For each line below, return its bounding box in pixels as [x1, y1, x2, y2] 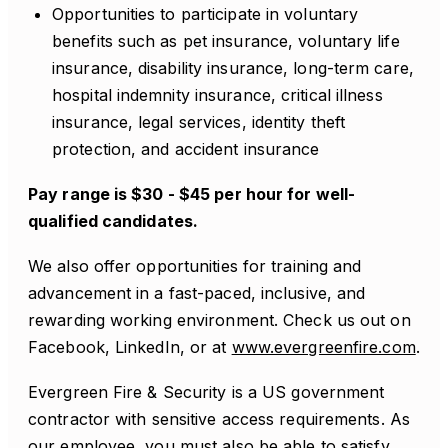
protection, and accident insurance [52, 139, 320, 159]
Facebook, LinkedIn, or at [28, 337, 232, 357]
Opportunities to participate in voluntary [52, 4, 359, 24]
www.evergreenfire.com [231, 337, 416, 357]
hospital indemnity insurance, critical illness [52, 85, 383, 105]
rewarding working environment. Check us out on [28, 310, 411, 330]
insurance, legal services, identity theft [52, 112, 346, 132]
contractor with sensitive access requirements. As [28, 409, 410, 429]
